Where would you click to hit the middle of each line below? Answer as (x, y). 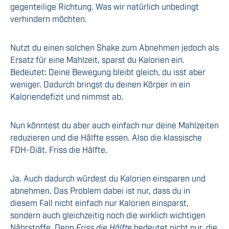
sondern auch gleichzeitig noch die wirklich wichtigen (108, 215)
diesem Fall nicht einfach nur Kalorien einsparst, (99, 203)
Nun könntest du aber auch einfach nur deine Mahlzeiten (114, 125)
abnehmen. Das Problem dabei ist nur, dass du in (100, 190)
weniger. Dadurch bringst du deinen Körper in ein (100, 84)
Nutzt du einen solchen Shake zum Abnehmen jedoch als (114, 47)
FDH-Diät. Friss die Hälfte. (59, 150)
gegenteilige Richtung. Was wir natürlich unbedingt (105, 6)
